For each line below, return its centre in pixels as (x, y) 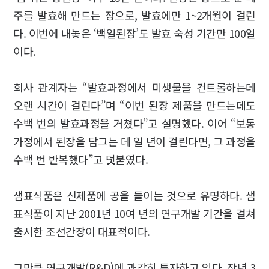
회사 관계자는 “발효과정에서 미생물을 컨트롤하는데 (134, 87)
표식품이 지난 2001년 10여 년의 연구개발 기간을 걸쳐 (134, 213)
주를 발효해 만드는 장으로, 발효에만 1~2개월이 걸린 (134, 15)
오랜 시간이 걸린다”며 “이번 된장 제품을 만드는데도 (134, 105)
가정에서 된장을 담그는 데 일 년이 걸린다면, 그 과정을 (134, 141)
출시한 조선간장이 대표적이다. (82, 231)
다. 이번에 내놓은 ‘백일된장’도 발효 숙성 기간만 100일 (134, 33)
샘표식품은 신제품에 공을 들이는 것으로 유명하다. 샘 (134, 195)
